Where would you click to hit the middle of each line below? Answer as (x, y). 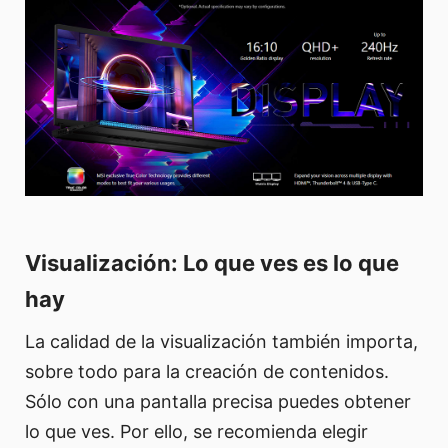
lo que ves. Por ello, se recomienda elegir (196, 431)
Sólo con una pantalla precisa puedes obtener (218, 401)
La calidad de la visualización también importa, (221, 341)
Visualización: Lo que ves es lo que (212, 262)
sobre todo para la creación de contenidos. (207, 371)
